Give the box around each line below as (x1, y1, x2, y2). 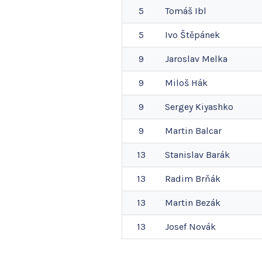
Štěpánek (180, 29, 220, 41)
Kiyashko (195, 101, 233, 113)
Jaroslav (165, 53, 199, 65)
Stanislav (165, 149, 204, 161)
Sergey (165, 101, 193, 113)
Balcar (195, 125, 222, 137)
